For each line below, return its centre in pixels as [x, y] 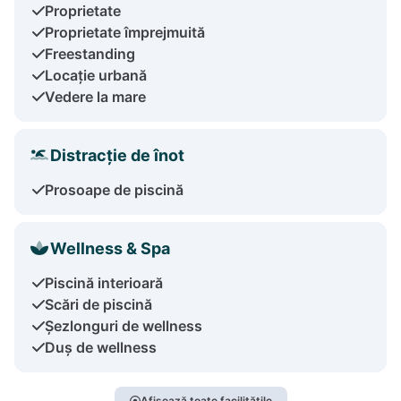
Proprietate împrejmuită [125, 32]
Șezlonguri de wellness [124, 325]
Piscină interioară [104, 282]
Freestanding [90, 53]
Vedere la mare [95, 96]
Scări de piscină [98, 304]
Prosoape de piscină [114, 189]
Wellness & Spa [110, 248]
